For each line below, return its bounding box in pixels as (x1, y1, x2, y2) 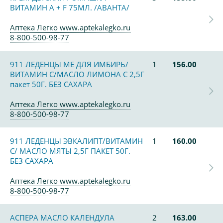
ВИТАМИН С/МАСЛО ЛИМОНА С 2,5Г (10, 69, 144, 79)
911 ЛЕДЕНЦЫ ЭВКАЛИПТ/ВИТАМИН (10, 136, 143, 146)
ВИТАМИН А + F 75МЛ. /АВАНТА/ (10, 2, 129, 12)
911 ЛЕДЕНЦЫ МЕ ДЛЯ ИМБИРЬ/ (10, 59, 128, 69)
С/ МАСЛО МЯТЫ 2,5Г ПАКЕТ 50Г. (10, 146, 130, 156)
